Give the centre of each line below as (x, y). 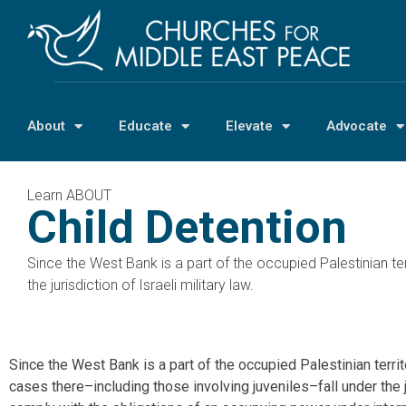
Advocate (357, 126)
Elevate (249, 126)
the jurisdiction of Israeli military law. (140, 285)
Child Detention (187, 228)
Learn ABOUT (69, 196)
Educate (145, 126)
